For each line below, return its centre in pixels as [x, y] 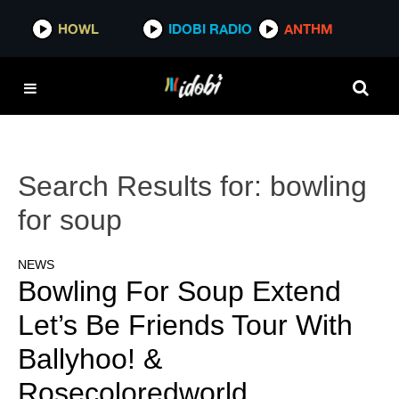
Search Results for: [144, 186]
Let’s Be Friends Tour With [185, 326]
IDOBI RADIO [211, 28]
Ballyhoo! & [90, 359]
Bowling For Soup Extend [179, 292]
